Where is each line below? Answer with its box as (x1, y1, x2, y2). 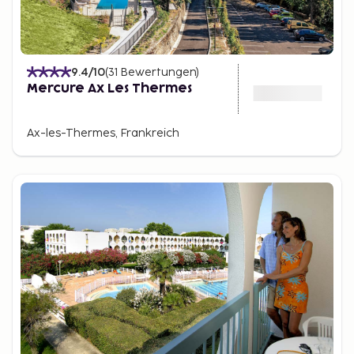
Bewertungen (120, 65, 196, 79)
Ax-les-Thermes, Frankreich (27, 126, 179, 140)
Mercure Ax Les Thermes (27, 81, 192, 95)
